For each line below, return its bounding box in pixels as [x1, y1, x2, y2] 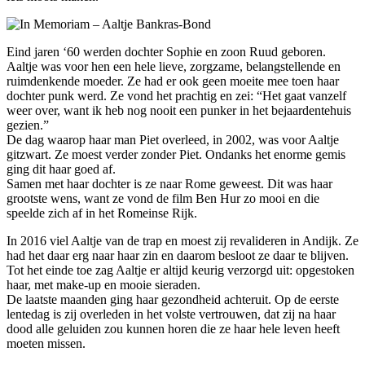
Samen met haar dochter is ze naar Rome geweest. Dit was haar [7, 176, 332, 191]
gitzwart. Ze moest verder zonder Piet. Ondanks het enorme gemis [7, 147, 345, 161]
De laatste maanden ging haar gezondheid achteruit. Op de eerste [7, 292, 339, 306]
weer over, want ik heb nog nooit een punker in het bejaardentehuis [7, 103, 351, 117]
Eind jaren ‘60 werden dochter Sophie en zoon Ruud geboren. [7, 44, 326, 59]
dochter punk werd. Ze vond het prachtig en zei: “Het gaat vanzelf [7, 88, 346, 103]
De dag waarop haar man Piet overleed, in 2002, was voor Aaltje [7, 132, 339, 147]
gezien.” [7, 117, 49, 132]
